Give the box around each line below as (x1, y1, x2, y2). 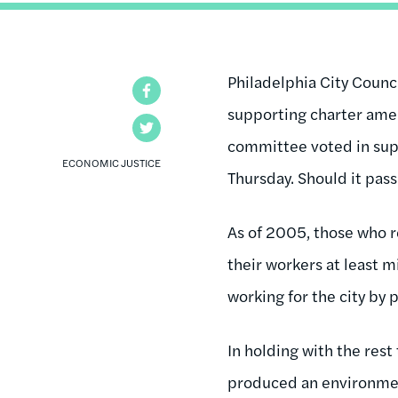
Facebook (161, 79, 222, 100)
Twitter (161, 116, 208, 138)
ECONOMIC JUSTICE (62, 154, 162, 171)
